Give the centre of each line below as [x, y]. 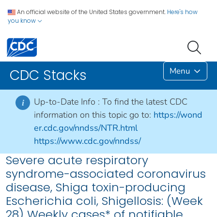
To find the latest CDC [145, 102]
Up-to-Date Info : [68, 102]
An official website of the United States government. [91, 12]
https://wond [178, 115]
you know [23, 21]
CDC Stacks [48, 76]
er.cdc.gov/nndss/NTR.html [86, 128]
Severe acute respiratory [77, 160]
